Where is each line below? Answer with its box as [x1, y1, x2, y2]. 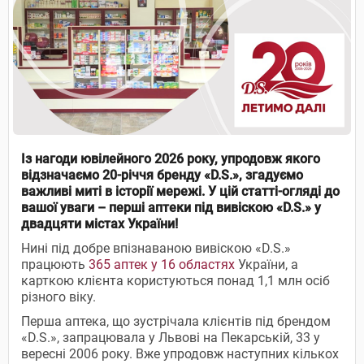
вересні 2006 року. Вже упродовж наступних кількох [21, 345, 339, 362]
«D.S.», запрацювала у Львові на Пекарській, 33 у [21, 329, 320, 345]
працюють [21, 256, 89, 272]
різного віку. [21, 288, 96, 305]
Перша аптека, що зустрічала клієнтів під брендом [21, 313, 331, 329]
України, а [235, 256, 298, 272]
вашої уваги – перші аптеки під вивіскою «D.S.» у [21, 199, 321, 215]
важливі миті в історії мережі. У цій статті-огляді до [21, 183, 340, 199]
